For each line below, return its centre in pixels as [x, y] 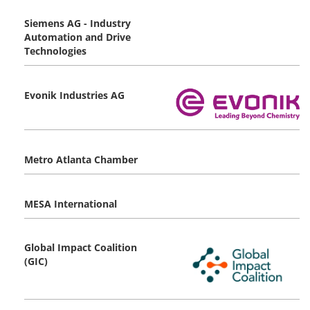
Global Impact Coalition [81, 248]
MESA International [71, 204]
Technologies [55, 51]
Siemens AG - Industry [77, 23]
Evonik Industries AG [74, 95]
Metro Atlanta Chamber [81, 160]
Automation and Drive [77, 37]
